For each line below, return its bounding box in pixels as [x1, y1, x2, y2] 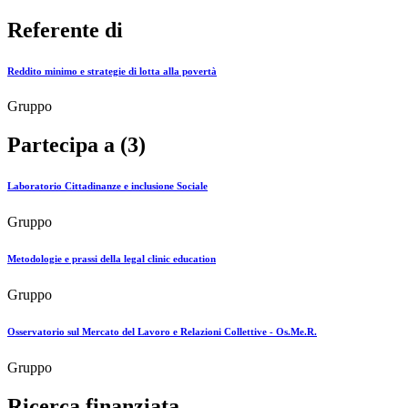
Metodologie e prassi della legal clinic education [7, 253, 216, 265]
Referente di [7, 17, 123, 42]
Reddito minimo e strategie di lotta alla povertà [7, 65, 217, 76]
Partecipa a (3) [7, 133, 146, 158]
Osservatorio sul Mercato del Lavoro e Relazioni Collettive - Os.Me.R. [7, 326, 317, 338]
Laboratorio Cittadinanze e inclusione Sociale [7, 180, 208, 192]
